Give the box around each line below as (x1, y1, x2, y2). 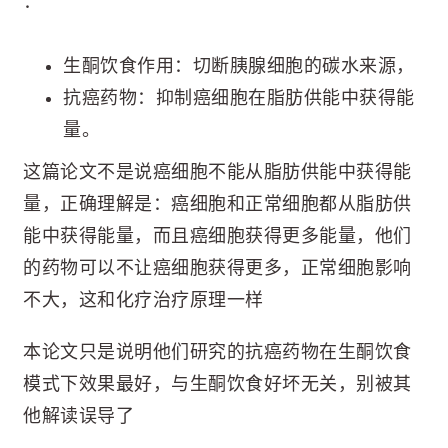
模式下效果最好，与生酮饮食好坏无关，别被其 (23, 374, 412, 395)
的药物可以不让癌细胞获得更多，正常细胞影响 (23, 258, 412, 279)
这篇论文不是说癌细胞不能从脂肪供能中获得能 (23, 162, 412, 183)
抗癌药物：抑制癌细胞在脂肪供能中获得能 (63, 88, 415, 109)
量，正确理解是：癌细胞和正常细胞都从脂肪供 (23, 194, 412, 215)
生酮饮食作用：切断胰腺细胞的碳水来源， (63, 56, 415, 77)
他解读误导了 (23, 406, 134, 427)
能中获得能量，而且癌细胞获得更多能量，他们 (23, 226, 412, 247)
